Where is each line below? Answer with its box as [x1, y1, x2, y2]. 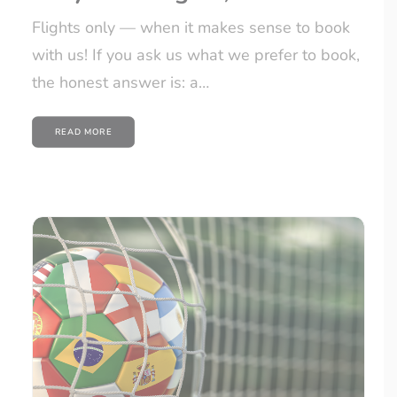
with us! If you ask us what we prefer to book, [32, 44, 360, 66]
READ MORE [54, 126, 113, 138]
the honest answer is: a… [32, 72, 209, 94]
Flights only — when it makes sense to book [32, 17, 350, 39]
